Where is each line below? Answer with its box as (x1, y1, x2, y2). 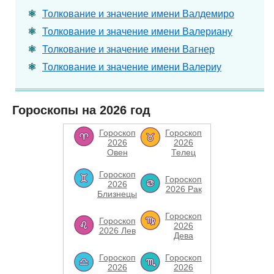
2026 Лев (98, 226, 136, 235)
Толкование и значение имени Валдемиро (42, 9, 234, 19)
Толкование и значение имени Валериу (42, 62, 221, 72)
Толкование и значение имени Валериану (42, 26, 232, 37)
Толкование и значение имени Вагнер (42, 44, 215, 54)
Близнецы (97, 189, 137, 199)
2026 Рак (165, 184, 202, 194)
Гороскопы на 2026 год (12, 103, 150, 117)
